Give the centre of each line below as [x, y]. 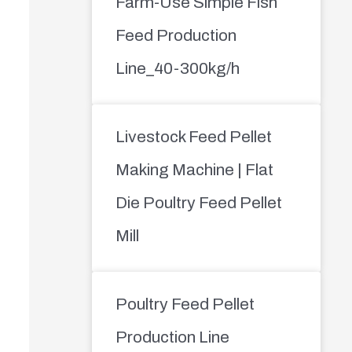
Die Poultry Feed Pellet [198, 202]
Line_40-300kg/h [177, 68]
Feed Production [176, 35]
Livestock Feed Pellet [193, 136]
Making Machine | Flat [194, 169]
